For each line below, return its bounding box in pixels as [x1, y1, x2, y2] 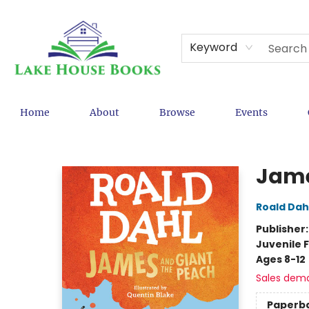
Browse [159, 106, 195, 119]
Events [235, 106, 268, 119]
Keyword [190, 39, 238, 55]
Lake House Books [10, 134, 94, 148]
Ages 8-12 [255, 252, 306, 266]
